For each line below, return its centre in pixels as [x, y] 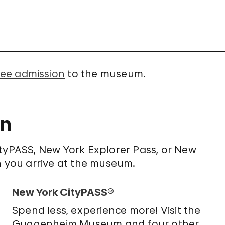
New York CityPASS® [63, 192]
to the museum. [105, 74]
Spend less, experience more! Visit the [106, 210]
